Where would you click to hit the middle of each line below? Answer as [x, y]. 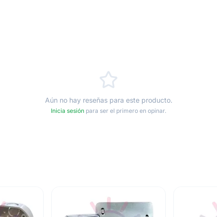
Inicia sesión [68, 111]
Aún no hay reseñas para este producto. [108, 100]
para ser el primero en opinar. [125, 111]
